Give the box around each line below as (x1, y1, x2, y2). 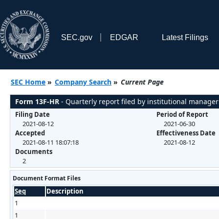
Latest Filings (161, 33, 208, 42)
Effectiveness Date (156, 128, 216, 137)
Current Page (121, 77, 164, 87)
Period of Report (156, 109, 208, 119)
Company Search (55, 77, 111, 87)
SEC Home (11, 77, 45, 87)
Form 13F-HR (15, 96, 59, 106)
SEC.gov (61, 33, 92, 42)
